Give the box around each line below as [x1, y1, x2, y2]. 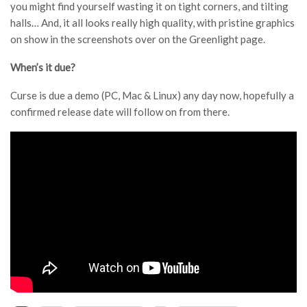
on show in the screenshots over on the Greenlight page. [10, 33, 265, 45]
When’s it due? [10, 61, 75, 73]
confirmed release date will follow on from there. [10, 106, 230, 118]
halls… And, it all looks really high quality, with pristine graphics [10, 16, 295, 29]
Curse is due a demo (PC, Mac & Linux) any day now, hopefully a [10, 89, 294, 101]
